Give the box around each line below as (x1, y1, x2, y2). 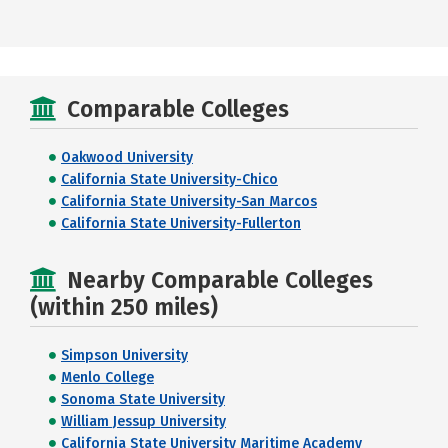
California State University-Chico (61, 171, 278, 188)
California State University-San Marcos (61, 193, 317, 210)
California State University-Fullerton (61, 215, 301, 232)
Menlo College (61, 369, 154, 386)
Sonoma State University (61, 391, 225, 408)
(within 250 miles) (30, 293, 218, 321)
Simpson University (61, 347, 188, 364)
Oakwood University (61, 149, 193, 166)
